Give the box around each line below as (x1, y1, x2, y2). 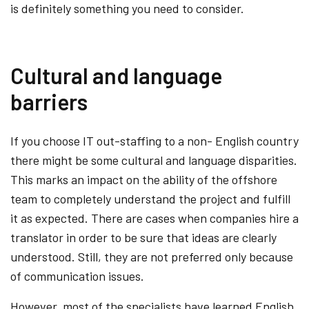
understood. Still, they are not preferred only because (10, 248, 293, 264)
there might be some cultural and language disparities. (10, 152, 297, 168)
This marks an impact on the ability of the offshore (10, 171, 277, 187)
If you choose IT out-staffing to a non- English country (10, 132, 299, 148)
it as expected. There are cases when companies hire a (10, 210, 299, 226)
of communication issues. (10, 268, 144, 283)
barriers (10, 88, 88, 114)
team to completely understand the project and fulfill (10, 190, 290, 206)
